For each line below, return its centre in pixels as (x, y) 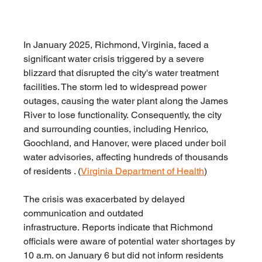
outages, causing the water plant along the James (127, 101)
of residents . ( (52, 171)
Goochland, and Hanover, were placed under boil (126, 143)
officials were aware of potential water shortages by (131, 242)
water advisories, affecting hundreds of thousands (127, 157)
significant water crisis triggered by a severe (115, 59)
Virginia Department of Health (143, 171)
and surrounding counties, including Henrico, (117, 129)
